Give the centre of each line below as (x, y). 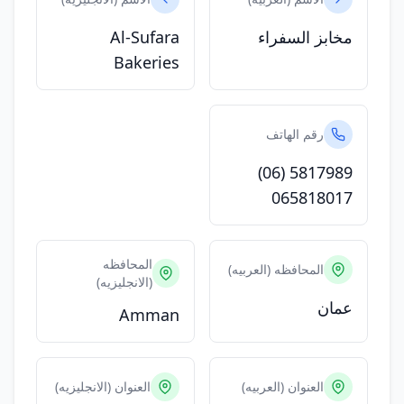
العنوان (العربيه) (283, 386)
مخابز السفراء (305, 37)
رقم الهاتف (295, 134)
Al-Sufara (145, 37)
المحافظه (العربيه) (276, 269)
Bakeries (147, 62)
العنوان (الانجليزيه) (103, 386)
